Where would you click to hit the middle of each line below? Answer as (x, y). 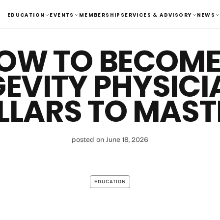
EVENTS (62, 15)
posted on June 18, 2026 (110, 140)
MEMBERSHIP (100, 15)
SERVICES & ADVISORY (156, 15)
